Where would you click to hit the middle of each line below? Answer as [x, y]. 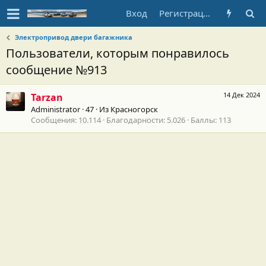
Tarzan [47, 98]
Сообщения [53, 120]
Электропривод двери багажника [74, 37]
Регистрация [207, 13]
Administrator [56, 110]
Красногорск [134, 110]
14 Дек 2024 [242, 95]
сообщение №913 [56, 70]
